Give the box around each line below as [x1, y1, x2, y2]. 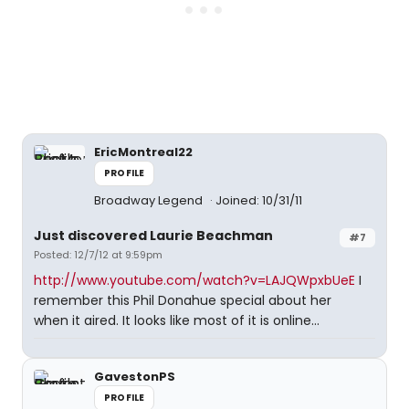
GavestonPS [94, 368, 175, 385]
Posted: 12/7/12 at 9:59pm [34, 247, 163, 262]
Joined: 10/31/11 [215, 192, 302, 209]
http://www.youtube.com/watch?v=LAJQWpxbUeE [34, 271, 355, 289]
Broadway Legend [94, 192, 205, 209]
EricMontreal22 [94, 143, 193, 161]
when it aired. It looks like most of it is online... [34, 311, 320, 330]
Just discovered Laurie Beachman [34, 226, 273, 245]
